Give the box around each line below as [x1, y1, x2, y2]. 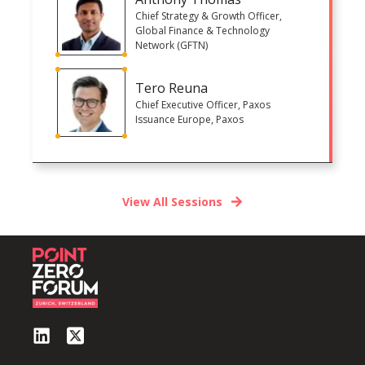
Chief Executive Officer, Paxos [135, 97, 270, 112]
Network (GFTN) [135, 37, 208, 52]
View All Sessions [122, 193, 222, 209]
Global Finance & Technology [135, 23, 270, 37]
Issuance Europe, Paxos [135, 112, 244, 126]
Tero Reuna [135, 78, 208, 97]
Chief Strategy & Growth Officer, [135, 8, 282, 23]
